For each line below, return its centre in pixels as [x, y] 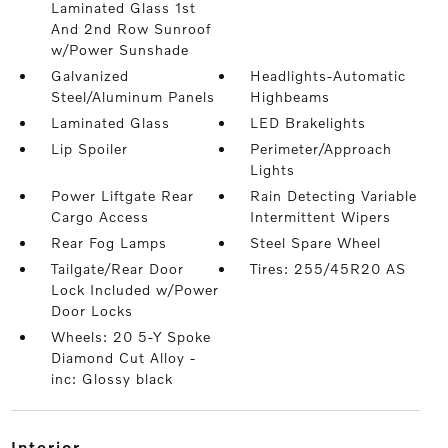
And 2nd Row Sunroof [130, 28]
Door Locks [91, 310]
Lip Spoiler [89, 148]
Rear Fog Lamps [108, 242]
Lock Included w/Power [134, 289]
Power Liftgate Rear [122, 195]
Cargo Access [99, 216]
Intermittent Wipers [321, 216]
